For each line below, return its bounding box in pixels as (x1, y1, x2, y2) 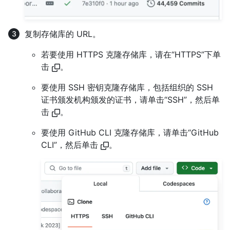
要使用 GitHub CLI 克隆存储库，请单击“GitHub (41, 127, 219, 138)
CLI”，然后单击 (41, 139, 101, 150)
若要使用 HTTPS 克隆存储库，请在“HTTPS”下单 (41, 49, 221, 60)
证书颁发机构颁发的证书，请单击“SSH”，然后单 (41, 94, 220, 105)
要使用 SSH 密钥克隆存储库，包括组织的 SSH (41, 82, 213, 92)
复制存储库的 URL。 (25, 28, 101, 39)
